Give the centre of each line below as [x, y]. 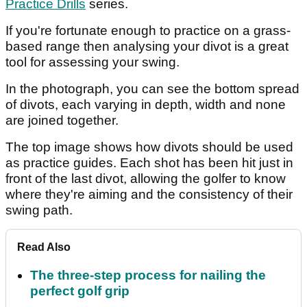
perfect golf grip [80, 291]
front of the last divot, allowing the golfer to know [146, 179]
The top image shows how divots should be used [149, 147]
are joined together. [62, 121]
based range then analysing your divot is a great [147, 47]
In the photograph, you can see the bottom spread [152, 89]
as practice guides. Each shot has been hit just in [149, 163]
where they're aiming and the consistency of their [149, 195]
